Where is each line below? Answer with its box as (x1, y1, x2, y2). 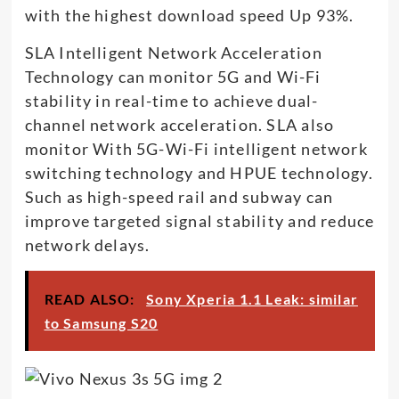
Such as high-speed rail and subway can (24, 186, 334, 207)
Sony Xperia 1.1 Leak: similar (146, 289, 358, 307)
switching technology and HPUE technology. (24, 162, 373, 183)
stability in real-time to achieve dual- (24, 90, 319, 110)
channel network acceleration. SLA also (24, 114, 335, 134)
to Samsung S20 (44, 313, 159, 331)
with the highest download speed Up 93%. (24, 4, 354, 25)
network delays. (24, 234, 151, 255)
